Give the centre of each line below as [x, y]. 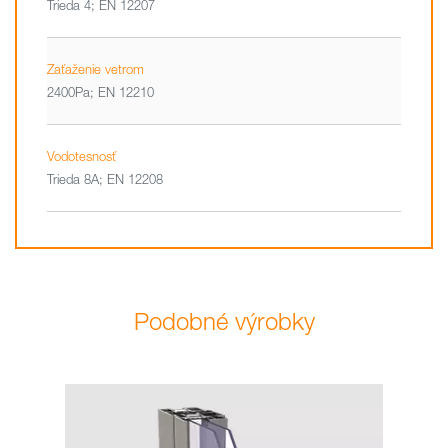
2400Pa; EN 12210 [100, 92]
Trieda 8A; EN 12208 [105, 179]
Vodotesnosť [81, 156]
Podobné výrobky [224, 321]
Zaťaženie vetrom [95, 69]
